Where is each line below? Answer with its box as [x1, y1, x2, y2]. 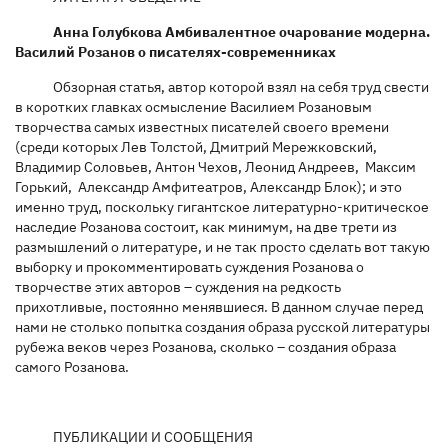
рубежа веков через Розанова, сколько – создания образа [15, 337, 396, 356]
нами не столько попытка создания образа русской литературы [15, 317, 430, 336]
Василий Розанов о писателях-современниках [15, 42, 336, 61]
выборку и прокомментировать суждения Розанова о [15, 257, 364, 276]
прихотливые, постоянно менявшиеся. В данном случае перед [15, 297, 423, 316]
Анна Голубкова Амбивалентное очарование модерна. [52, 22, 430, 41]
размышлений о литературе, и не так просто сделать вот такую [15, 237, 430, 256]
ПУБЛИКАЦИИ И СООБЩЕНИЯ [52, 427, 253, 446]
